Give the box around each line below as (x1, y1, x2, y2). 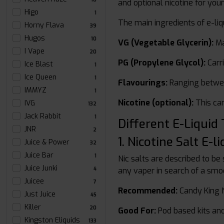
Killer (24, 202, 41, 212)
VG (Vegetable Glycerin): (118, 37, 213, 48)
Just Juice (24, 189, 55, 199)
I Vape (24, 46, 44, 56)
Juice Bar (24, 150, 53, 160)
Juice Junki (24, 163, 57, 173)
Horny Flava (24, 20, 64, 30)
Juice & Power (24, 137, 69, 147)
